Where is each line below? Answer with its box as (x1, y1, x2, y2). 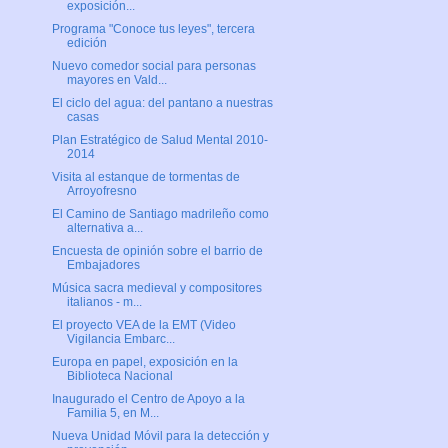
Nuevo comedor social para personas (51, 59, 256, 74)
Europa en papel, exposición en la (51, 355, 238, 370)
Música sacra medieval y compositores (51, 281, 262, 296)
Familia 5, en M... (66, 406, 159, 421)
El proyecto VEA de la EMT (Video (51, 318, 236, 333)
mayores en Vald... (66, 73, 167, 88)
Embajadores (66, 258, 140, 273)
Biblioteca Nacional (66, 369, 173, 384)
